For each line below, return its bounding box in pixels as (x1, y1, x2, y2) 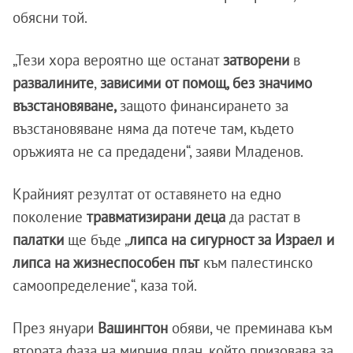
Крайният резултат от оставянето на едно (13, 184, 281, 203)
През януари (13, 318, 98, 337)
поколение (13, 206, 87, 226)
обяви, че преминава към (172, 318, 333, 337)
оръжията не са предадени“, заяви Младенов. (13, 141, 303, 161)
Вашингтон (98, 318, 172, 337)
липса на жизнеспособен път (13, 252, 199, 272)
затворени (223, 50, 293, 69)
